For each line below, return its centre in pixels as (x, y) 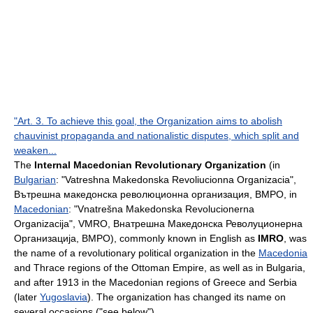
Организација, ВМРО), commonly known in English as (136, 239)
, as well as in (235, 268)
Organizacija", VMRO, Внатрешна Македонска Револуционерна (158, 224)
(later (27, 297)
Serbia (283, 283)
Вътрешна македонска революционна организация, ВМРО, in (155, 195)
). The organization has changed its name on (187, 297)
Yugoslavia (64, 297)
